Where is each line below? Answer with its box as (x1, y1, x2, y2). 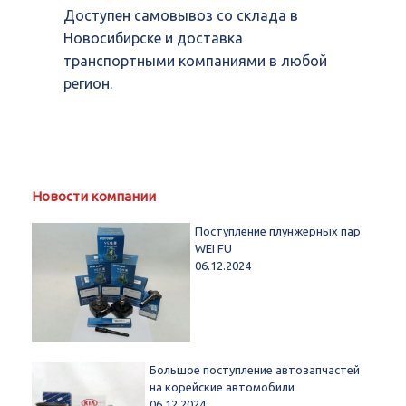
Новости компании (32, 188, 156, 204)
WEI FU (194, 241, 232, 255)
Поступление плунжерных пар (194, 224, 361, 237)
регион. (63, 74, 112, 92)
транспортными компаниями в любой (63, 52, 327, 69)
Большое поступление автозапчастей (150, 363, 361, 377)
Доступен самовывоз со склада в (63, 6, 298, 24)
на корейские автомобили (150, 381, 295, 394)
